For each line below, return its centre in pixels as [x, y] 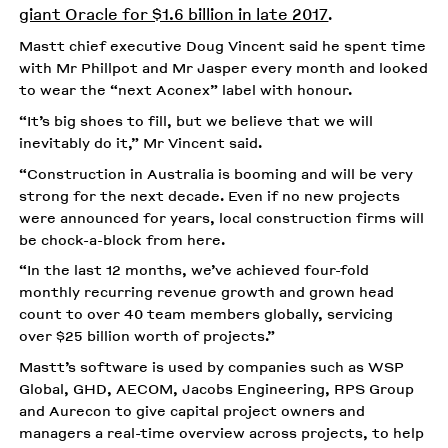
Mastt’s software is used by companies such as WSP [212, 366]
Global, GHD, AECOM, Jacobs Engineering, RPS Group [217, 388]
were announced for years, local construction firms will [222, 217]
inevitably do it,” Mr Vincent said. [141, 142]
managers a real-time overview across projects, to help [222, 432]
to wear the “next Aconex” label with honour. [186, 90]
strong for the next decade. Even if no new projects [210, 195]
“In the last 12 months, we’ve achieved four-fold [194, 270]
